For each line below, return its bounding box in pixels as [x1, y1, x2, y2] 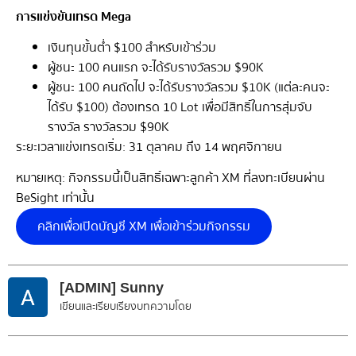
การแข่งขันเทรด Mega [16, 6, 131, 27]
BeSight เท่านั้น [16, 188, 95, 209]
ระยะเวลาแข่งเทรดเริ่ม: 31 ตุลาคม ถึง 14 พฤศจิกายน [16, 136, 282, 157]
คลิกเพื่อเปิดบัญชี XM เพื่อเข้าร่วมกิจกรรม [37, 216, 250, 238]
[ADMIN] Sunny [60, 280, 164, 296]
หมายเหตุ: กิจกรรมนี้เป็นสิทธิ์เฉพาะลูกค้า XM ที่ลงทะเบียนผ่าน [16, 168, 325, 189]
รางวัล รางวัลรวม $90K [48, 116, 169, 137]
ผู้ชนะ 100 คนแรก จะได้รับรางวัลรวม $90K [48, 56, 273, 78]
